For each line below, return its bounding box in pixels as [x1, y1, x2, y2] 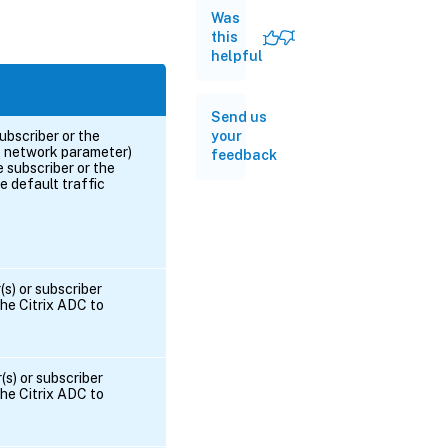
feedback [211, 147, 277, 163]
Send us [211, 109, 267, 125]
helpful [211, 48, 263, 64]
